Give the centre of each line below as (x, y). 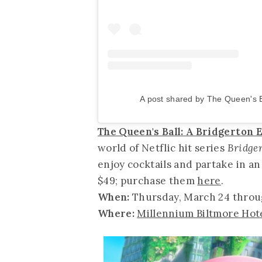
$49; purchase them (148, 180)
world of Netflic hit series (163, 148)
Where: (116, 213)
